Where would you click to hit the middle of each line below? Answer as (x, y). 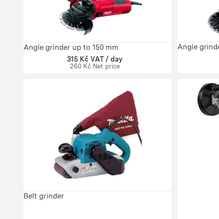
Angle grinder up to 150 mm (71, 47)
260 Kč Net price (95, 66)
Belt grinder (44, 196)
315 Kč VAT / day (95, 59)
